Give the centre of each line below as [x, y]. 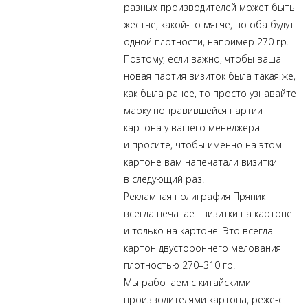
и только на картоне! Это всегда [198, 231]
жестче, [142, 24]
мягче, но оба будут [247, 24]
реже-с [267, 299]
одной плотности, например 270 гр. [206, 42]
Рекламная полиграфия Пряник [195, 196]
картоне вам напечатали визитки [200, 162]
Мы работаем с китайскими [187, 282]
